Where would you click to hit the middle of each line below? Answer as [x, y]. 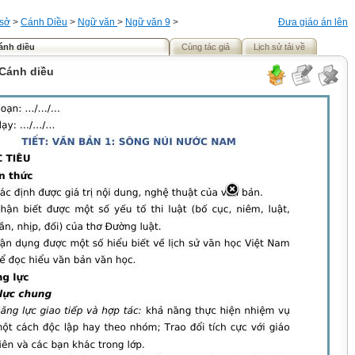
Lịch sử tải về [279, 47]
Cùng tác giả [206, 47]
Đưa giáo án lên [313, 22]
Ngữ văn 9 [148, 22]
